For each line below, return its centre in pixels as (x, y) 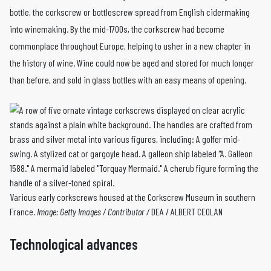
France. (23, 211)
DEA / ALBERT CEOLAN (187, 211)
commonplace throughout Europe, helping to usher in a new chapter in (130, 45)
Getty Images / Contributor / (106, 211)
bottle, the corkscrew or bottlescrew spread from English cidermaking (130, 11)
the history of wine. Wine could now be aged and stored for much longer (132, 62)
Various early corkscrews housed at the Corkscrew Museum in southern (132, 197)
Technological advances (74, 244)
